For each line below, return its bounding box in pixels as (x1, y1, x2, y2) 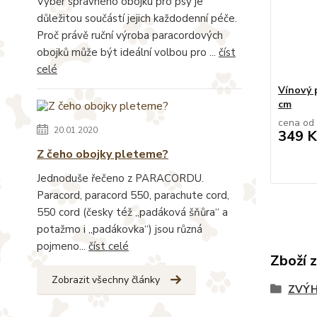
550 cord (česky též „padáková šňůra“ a (37, 204, 228, 219)
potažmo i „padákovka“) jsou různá (37, 221, 202, 236)
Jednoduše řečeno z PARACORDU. (37, 171, 204, 185)
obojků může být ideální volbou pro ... (37, 45, 219, 59)
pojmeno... (37, 238, 88, 253)
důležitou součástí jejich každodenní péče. (37, 11, 237, 25)
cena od (277, 116, 314, 129)
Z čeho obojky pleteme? (37, 146, 168, 162)
